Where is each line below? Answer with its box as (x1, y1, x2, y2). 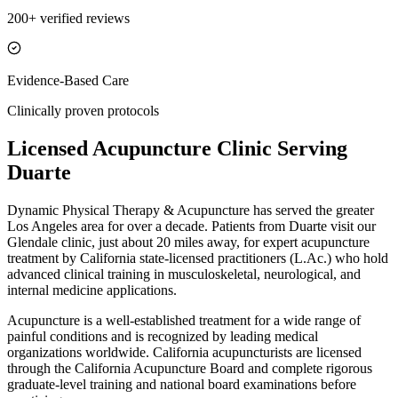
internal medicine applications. (7, 282, 177, 298)
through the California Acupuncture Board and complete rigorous (7, 360, 372, 376)
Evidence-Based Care (7, 72, 129, 88)
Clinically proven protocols (7, 102, 159, 118)
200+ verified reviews (7, 10, 130, 26)
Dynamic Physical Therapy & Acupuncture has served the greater (7, 202, 374, 218)
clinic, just (58, 234, 122, 250)
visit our (327, 218, 376, 234)
